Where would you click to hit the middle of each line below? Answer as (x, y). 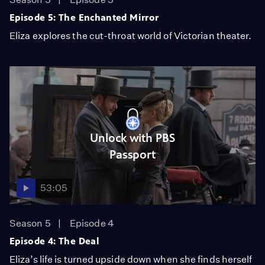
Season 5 (30, 223)
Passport (132, 154)
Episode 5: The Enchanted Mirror (84, 17)
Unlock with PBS (132, 138)
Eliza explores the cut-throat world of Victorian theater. (131, 36)
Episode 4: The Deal (54, 241)
